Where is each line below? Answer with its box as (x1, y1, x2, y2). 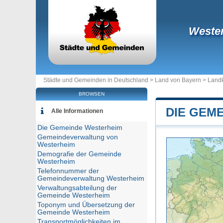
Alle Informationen (51, 108, 103, 114)
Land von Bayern (155, 77, 201, 84)
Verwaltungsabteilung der (37, 184, 117, 192)
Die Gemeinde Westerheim (37, 124, 122, 131)
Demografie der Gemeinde (37, 150, 121, 158)
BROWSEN (79, 91, 105, 97)
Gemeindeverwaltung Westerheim (37, 175, 144, 182)
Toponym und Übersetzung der (37, 201, 135, 209)
